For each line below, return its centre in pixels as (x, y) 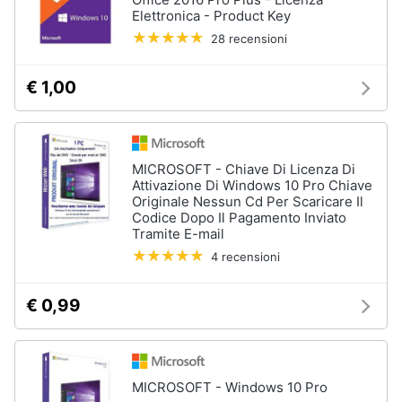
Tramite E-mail (178, 234)
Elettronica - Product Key (211, 16)
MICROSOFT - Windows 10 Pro (230, 387)
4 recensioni (245, 257)
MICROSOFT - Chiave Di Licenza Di (244, 169)
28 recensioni (249, 39)
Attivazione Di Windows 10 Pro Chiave (252, 185)
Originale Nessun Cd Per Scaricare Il (248, 201)
